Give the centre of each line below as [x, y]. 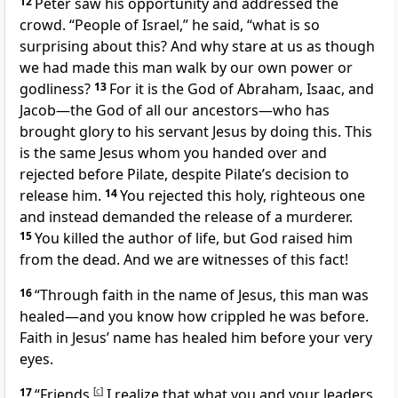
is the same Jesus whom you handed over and [173, 153]
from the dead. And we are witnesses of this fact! [184, 260]
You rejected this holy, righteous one [243, 196]
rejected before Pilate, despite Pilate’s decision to [184, 175]
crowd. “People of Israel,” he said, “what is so [170, 25]
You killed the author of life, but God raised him [194, 239]
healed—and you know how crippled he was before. [194, 317]
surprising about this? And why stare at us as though [197, 47]
